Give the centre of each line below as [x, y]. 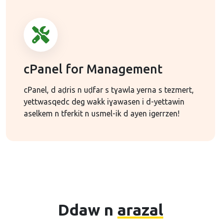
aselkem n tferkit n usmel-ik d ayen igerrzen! [102, 113]
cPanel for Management [93, 69]
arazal [140, 210]
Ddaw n [88, 210]
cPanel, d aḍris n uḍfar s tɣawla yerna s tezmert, [109, 90]
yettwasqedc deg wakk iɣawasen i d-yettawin [104, 102]
